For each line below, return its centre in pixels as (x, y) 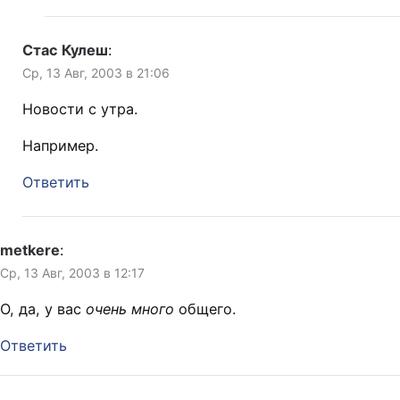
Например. (60, 146)
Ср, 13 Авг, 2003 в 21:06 (96, 73)
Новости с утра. (80, 109)
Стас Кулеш (65, 50)
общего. (205, 309)
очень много (130, 309)
